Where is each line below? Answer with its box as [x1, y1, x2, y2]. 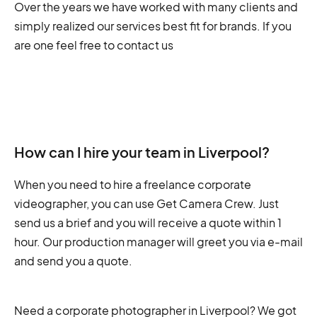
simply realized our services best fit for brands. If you [14, 18, 292, 34]
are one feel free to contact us [14, 38, 173, 53]
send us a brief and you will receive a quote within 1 [14, 215, 282, 231]
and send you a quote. [14, 253, 132, 269]
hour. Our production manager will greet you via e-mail [14, 234, 303, 250]
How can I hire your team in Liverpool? [14, 143, 270, 161]
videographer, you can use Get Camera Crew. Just [14, 196, 279, 212]
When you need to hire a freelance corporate [14, 177, 251, 192]
